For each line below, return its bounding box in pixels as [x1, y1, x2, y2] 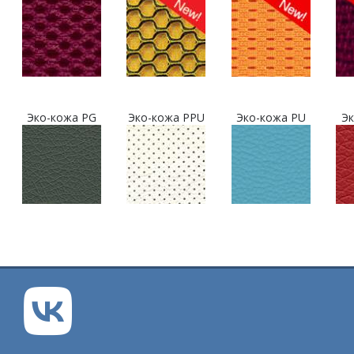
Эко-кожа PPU [127, 110, 205, 125]
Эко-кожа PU [235, 110, 306, 125]
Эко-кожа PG [27, 110, 97, 125]
